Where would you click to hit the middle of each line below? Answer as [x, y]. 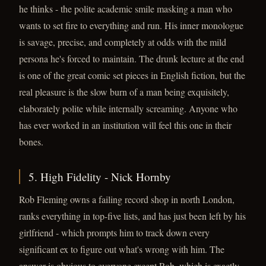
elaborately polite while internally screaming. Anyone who [128, 108]
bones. [31, 142]
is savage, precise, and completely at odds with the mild [123, 42]
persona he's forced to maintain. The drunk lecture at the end [132, 58]
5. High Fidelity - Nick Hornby [100, 177]
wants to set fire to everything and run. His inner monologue [131, 25]
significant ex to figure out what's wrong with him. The [122, 249]
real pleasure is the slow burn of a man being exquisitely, [124, 92]
